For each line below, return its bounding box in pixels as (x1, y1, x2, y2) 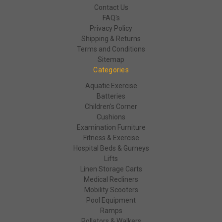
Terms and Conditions (77, 45, 145, 53)
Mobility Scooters (84, 185, 138, 194)
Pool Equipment (86, 196, 136, 204)
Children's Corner (85, 102, 137, 111)
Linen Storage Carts (80, 165, 142, 173)
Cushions (97, 112, 125, 121)
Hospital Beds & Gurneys (73, 144, 149, 152)
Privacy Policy (90, 24, 132, 32)
